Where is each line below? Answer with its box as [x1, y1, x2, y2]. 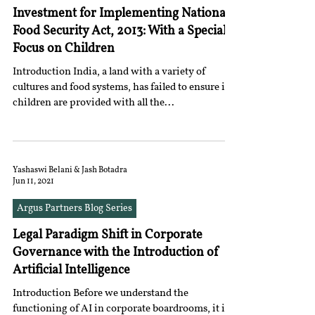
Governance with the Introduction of [13, 246, 219, 259]
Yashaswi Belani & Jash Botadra [13, 166, 127, 174]
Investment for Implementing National [13, 7, 229, 20]
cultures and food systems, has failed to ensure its [13, 82, 233, 93]
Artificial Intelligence [13, 264, 130, 277]
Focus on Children [13, 42, 115, 56]
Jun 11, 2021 [13, 176, 54, 186]
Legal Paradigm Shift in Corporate [13, 229, 202, 242]
